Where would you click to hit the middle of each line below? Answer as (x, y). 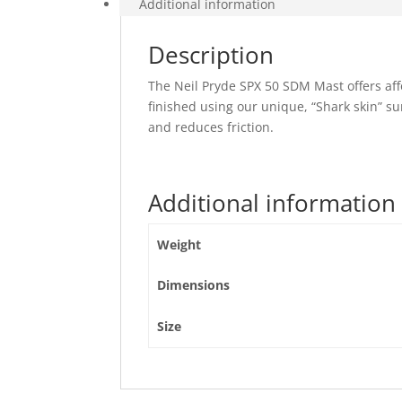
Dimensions (193, 284)
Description (211, 54)
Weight (179, 244)
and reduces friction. (211, 127)
